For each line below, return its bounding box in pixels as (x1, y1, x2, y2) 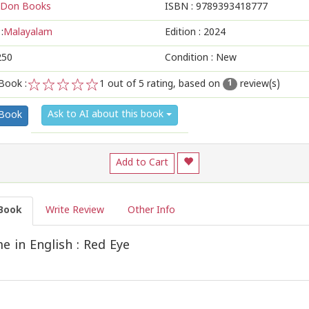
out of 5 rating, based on (105, 79, 223, 90)
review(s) (237, 79, 280, 90)
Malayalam (3, 27, 52, 39)
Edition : (165, 27, 203, 39)
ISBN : (165, 1, 196, 13)
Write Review (46, 205, 104, 217)
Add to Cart (116, 157, 168, 169)
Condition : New (165, 52, 237, 64)
